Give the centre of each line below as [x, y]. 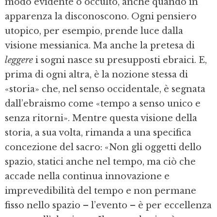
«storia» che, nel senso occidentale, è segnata [105, 89]
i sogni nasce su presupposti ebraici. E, [120, 60]
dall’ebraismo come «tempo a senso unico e [103, 104]
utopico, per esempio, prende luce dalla [94, 31]
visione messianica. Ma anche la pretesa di [100, 46]
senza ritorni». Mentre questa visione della [101, 118]
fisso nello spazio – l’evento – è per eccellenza [108, 206]
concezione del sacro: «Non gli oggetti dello [103, 147]
